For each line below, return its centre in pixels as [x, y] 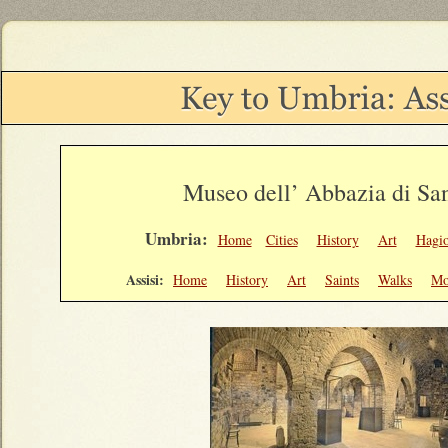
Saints [342, 279]
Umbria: [181, 238]
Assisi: [145, 279]
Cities [281, 239]
